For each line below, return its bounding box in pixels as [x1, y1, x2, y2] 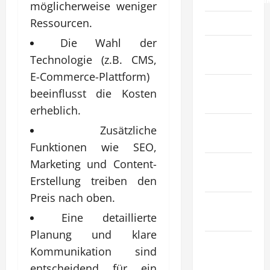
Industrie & [204, 118, 249, 133]
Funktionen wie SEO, [30, 139, 157, 154]
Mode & [204, 235, 234, 250]
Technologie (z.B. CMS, [30, 52, 157, 67]
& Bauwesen [204, 93, 252, 108]
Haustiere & [204, 39, 251, 54]
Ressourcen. [30, 15, 92, 30]
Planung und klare [30, 227, 157, 242]
